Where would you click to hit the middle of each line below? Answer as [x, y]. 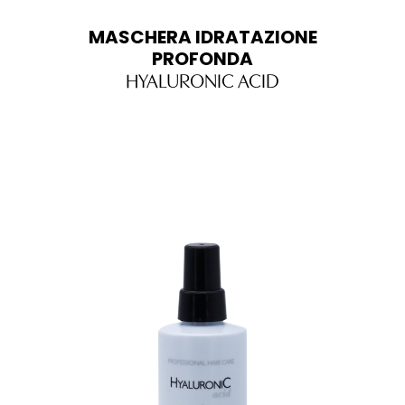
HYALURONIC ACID [202, 79]
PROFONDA [202, 58]
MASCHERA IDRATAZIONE [202, 37]
